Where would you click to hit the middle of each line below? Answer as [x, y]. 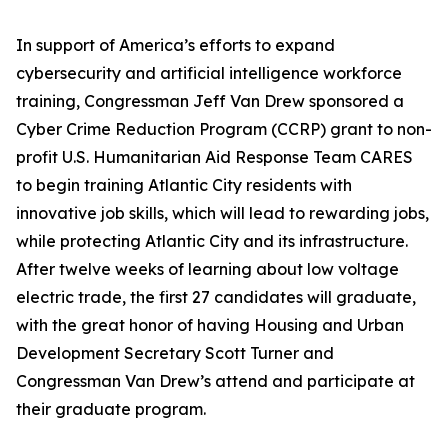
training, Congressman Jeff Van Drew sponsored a [210, 101]
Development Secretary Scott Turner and [175, 353]
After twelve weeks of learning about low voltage [207, 269]
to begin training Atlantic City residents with [184, 185]
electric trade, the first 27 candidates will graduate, [216, 297]
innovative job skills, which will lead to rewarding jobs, [222, 213]
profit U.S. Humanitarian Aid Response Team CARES [214, 157]
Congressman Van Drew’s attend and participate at [215, 381]
